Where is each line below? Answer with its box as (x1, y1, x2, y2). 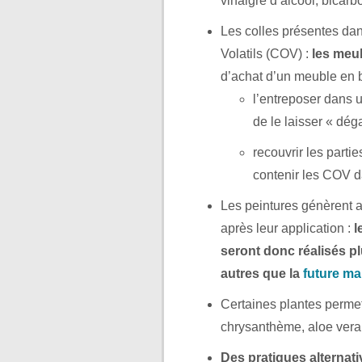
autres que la (221, 266, 303, 280)
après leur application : (221, 221, 354, 235)
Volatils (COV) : (221, 46, 312, 61)
